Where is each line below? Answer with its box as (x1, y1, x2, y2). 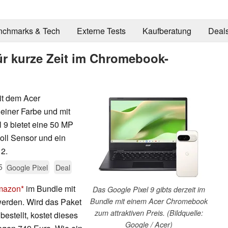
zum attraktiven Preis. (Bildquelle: (94, 207, 203, 218)
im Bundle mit (24, 182, 75, 194)
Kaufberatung (142, 25, 191, 37)
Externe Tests (76, 25, 126, 37)
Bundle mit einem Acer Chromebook (90, 195, 208, 206)
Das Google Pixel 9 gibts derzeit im (92, 184, 205, 194)
